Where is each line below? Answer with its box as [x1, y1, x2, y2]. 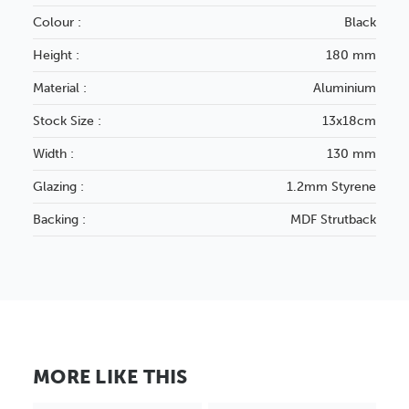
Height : [33, 47, 79, 63]
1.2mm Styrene [287, 178, 376, 194]
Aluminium [313, 79, 376, 96]
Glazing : [33, 178, 84, 194]
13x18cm [322, 112, 376, 129]
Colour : [33, 14, 81, 30]
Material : [33, 79, 87, 96]
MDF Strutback [290, 211, 376, 227]
